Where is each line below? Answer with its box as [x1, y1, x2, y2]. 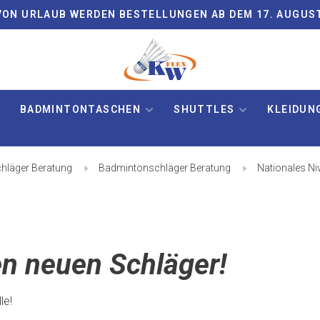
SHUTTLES [174, 104, 235, 115]
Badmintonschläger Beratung [99, 162, 231, 174]
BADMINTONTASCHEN [19, 104, 141, 115]
